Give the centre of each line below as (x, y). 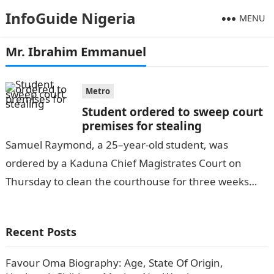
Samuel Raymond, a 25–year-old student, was (117, 145)
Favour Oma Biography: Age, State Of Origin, (114, 263)
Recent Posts (41, 232)
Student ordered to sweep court (172, 112)
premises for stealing (142, 126)
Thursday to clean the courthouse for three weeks (127, 181)
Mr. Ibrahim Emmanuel (76, 51)
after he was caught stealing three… (93, 200)
